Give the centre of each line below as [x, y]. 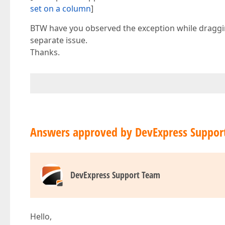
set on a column [61, 9]
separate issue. [59, 40]
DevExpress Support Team [115, 175]
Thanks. [45, 52]
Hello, [41, 216]
